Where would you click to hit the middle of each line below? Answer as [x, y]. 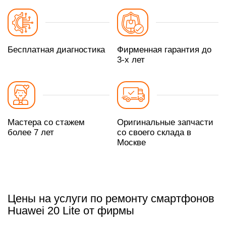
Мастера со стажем [46, 122]
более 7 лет [31, 132]
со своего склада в [154, 132]
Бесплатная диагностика [56, 50]
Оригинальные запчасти [165, 122]
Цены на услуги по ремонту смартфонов [111, 199]
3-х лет [131, 60]
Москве [131, 142]
